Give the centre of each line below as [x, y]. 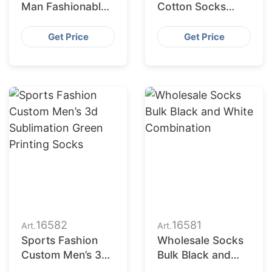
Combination [53, 36]
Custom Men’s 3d [65, 255]
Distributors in [192, 21]
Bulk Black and [194, 255]
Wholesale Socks [200, 240]
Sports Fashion [59, 240]
